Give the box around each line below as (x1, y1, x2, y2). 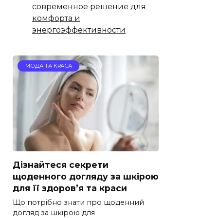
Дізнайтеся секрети (13, 159, 109, 170)
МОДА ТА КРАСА (25, 62, 72, 70)
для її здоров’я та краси (13, 182, 127, 193)
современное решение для (32, 1, 146, 11)
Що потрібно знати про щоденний (13, 198, 144, 207)
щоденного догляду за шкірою (13, 171, 159, 182)
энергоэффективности (32, 25, 126, 35)
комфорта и (32, 13, 80, 23)
